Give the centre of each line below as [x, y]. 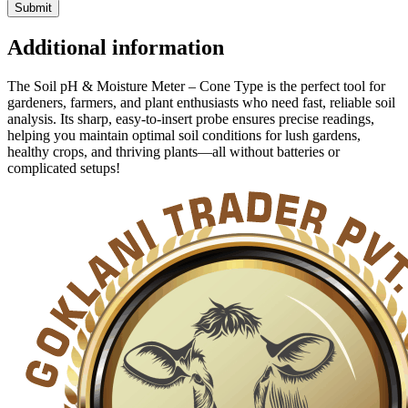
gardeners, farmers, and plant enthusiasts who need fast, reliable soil [201, 103]
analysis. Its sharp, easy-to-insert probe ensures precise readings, [191, 119]
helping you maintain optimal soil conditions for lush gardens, [184, 136]
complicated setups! [64, 168]
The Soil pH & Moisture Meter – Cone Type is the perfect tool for [196, 87]
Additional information [116, 48]
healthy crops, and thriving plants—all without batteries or [173, 152]
